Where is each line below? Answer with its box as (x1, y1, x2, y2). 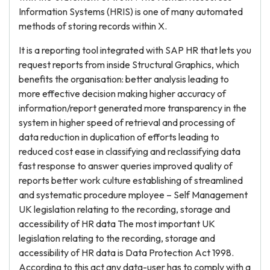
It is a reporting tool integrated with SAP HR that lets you (19, 44, 251, 56)
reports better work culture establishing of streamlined (19, 174, 243, 186)
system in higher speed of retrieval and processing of (19, 116, 235, 128)
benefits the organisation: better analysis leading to (19, 73, 229, 85)
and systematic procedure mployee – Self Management (19, 189, 248, 201)
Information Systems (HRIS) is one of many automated (19, 5, 243, 17)
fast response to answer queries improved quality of (19, 160, 233, 172)
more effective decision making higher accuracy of (19, 87, 226, 99)
